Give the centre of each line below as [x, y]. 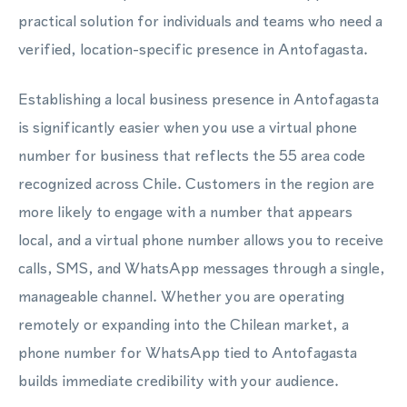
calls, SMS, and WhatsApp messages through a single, [202, 268]
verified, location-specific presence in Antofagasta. [193, 49]
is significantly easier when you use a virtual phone [188, 127]
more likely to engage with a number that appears [185, 212]
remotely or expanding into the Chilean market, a [184, 324]
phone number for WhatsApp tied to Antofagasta [188, 352]
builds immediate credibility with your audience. [179, 381]
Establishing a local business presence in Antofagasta [199, 99]
